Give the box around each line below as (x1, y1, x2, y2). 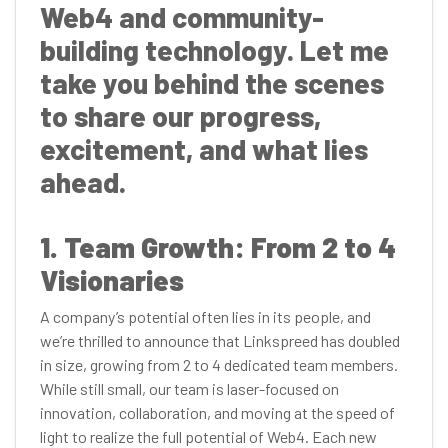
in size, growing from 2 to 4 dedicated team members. (40, 355, 398, 374)
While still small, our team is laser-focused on (40, 379, 339, 398)
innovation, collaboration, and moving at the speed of (40, 403, 395, 422)
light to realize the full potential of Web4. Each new (40, 427, 377, 446)
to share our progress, (40, 99, 321, 133)
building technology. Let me (40, 33, 389, 67)
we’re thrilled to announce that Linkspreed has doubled (40, 331, 400, 350)
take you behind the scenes (40, 66, 384, 100)
